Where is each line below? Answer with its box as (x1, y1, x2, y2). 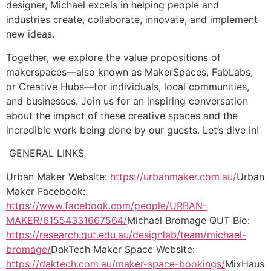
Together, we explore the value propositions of (6, 51, 221, 64)
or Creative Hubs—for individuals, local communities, (6, 80, 249, 93)
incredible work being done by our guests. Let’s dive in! (6, 123, 259, 136)
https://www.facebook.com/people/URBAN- (6, 199, 207, 212)
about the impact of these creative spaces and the (6, 109, 238, 122)
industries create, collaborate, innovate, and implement (6, 13, 258, 26)
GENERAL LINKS (6, 147, 84, 160)
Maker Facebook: (6, 184, 85, 197)
